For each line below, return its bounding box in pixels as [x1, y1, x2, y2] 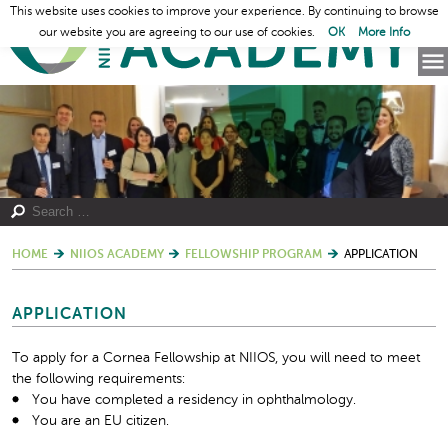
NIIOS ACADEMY [69, 248, 164, 261]
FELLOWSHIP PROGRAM [185, 248, 322, 261]
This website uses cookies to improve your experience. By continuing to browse [9, 6, 439, 18]
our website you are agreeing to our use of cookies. [38, 27, 318, 40]
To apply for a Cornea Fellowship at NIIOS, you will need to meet [12, 351, 420, 366]
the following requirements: [12, 372, 185, 387]
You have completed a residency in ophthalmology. [32, 393, 356, 408]
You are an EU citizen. [32, 414, 169, 429]
